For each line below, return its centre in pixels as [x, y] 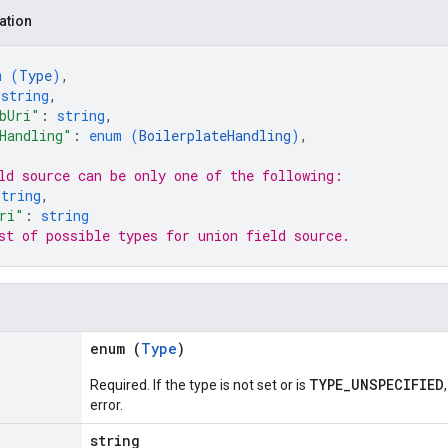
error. [106, 405]
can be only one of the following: [206, 175]
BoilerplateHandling [215, 135]
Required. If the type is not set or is [199, 385]
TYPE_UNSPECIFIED [376, 384]
